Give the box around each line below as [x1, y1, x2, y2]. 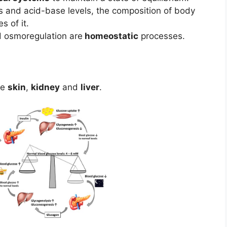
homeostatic [83, 31, 138, 42]
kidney [31, 82, 60, 93]
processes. [138, 31, 185, 42]
